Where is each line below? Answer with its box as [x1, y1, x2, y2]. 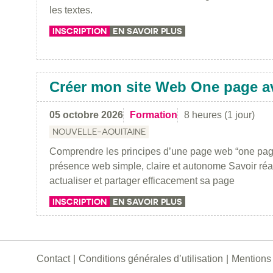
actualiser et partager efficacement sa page [49, 175, 235, 186]
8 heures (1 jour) [184, 109, 255, 120]
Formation [130, 109, 177, 120]
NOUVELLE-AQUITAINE [52, 126, 146, 136]
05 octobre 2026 [49, 109, 123, 120]
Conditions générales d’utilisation [79, 253, 223, 264]
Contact [37, 253, 70, 264]
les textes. [49, 4, 93, 15]
